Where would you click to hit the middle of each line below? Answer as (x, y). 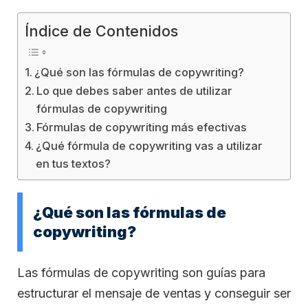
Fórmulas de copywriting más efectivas (142, 127)
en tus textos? (74, 163)
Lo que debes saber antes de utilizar (135, 90)
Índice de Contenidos (101, 31)
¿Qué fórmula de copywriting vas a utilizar (150, 145)
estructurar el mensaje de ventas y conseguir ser (154, 294)
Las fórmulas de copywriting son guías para (141, 273)
